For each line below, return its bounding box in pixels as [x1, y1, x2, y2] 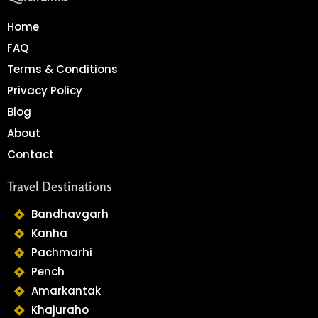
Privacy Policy [7, 83, 82, 99]
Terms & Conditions [7, 62, 118, 77]
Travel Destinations [7, 178, 112, 194]
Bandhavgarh [31, 207, 109, 222]
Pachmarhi [31, 245, 92, 261]
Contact [7, 147, 54, 163]
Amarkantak [31, 283, 101, 299]
